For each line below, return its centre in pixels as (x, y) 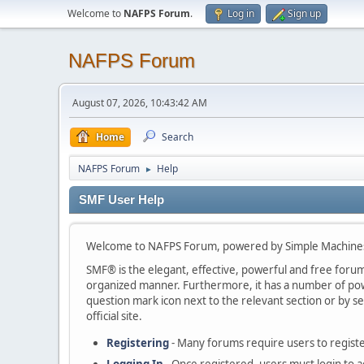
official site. (114, 316)
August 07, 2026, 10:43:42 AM (140, 103)
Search (178, 137)
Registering (138, 343)
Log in (241, 13)
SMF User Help (121, 200)
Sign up (304, 13)
